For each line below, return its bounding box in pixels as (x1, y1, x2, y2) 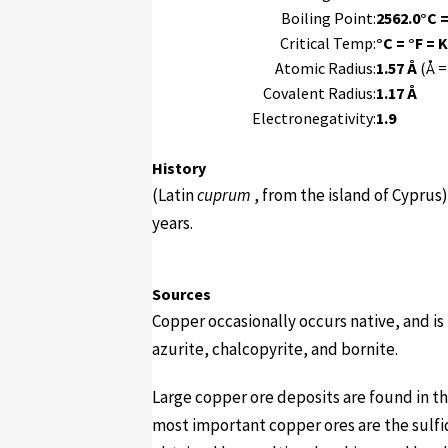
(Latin (152, 184, 197, 206)
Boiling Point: (281, 8, 376, 28)
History (152, 158, 206, 178)
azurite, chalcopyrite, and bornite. (152, 338, 398, 360)
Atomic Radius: (275, 58, 376, 78)
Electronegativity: (252, 108, 376, 128)
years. (152, 212, 193, 234)
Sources (152, 284, 211, 304)
